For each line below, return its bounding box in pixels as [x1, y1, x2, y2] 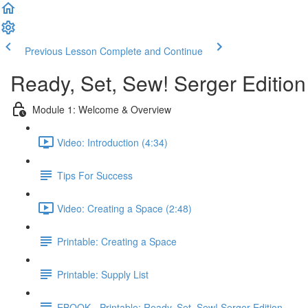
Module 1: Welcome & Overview [32, 102, 171, 116]
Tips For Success [57, 168, 133, 182]
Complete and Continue [100, 44, 203, 58]
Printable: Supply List [57, 267, 148, 281]
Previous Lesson [25, 44, 97, 58]
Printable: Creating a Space [57, 234, 177, 248]
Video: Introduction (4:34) [57, 135, 168, 149]
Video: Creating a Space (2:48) [57, 201, 192, 215]
